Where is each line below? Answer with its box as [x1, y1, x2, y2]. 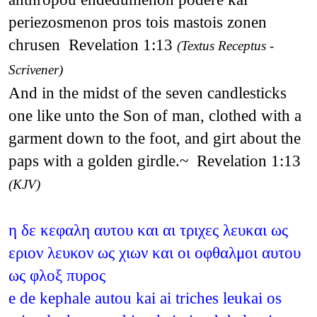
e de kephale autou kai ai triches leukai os [8, 288, 282, 307]
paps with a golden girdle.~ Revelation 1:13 [8, 151, 301, 170]
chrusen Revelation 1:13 [8, 35, 177, 54]
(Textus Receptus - [176, 38, 274, 53]
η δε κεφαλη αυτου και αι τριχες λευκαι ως [8, 220, 288, 239]
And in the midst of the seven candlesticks [8, 83, 287, 102]
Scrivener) [8, 62, 63, 77]
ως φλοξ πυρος [8, 265, 105, 284]
